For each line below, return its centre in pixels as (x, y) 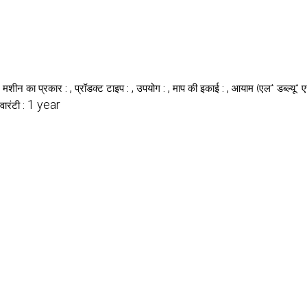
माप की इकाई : (200, 88)
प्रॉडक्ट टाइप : (103, 88)
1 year (44, 104)
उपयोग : (152, 88)
